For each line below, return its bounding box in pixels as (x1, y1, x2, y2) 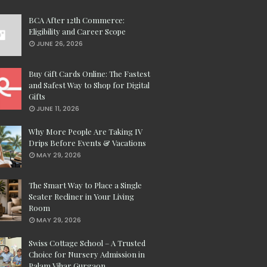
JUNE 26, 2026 (36, 39, 83, 49)
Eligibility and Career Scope (29, 26, 126, 37)
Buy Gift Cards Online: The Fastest (29, 69, 150, 79)
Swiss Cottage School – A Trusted (29, 238, 145, 249)
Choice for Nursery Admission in (29, 249, 145, 260)
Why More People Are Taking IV (29, 126, 142, 137)
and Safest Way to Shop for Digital (29, 80, 150, 91)
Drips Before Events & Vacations (29, 138, 146, 148)
